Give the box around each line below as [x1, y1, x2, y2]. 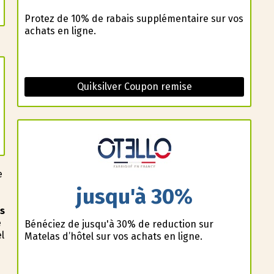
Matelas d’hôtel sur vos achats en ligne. [24, 230, 202, 242]
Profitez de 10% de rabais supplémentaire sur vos [24, 13, 243, 25]
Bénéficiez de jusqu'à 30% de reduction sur [24, 218, 213, 230]
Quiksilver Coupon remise [76, 81, 192, 93]
